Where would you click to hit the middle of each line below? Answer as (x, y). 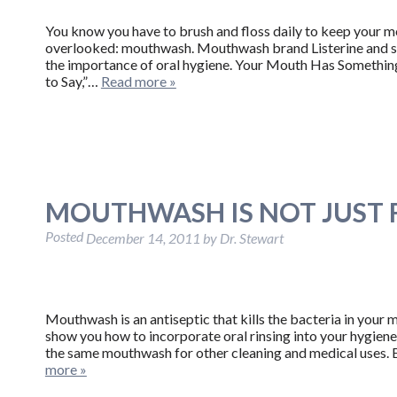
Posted (65, 236)
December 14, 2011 (143, 237)
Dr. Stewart (251, 237)
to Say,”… (73, 81)
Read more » (138, 81)
